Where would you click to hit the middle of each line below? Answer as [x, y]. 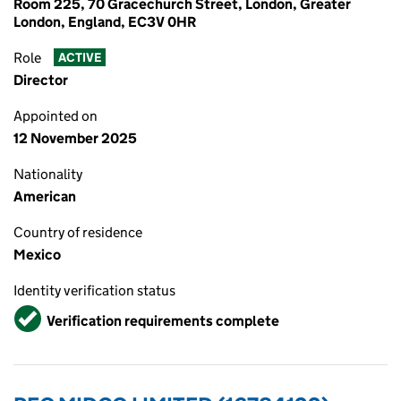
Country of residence [78, 232]
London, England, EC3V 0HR [105, 22]
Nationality [48, 174]
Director [41, 80]
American [45, 196]
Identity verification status [94, 290]
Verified [41, 313]
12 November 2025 [75, 138]
